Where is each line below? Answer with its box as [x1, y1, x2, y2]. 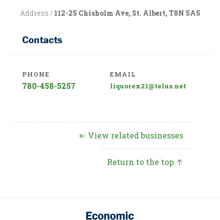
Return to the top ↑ [107, 157, 183, 167]
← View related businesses [79, 130, 183, 141]
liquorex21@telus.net [110, 82, 186, 91]
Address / [20, 8, 54, 18]
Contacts [22, 33, 62, 46]
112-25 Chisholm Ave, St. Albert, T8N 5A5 [54, 8, 200, 18]
